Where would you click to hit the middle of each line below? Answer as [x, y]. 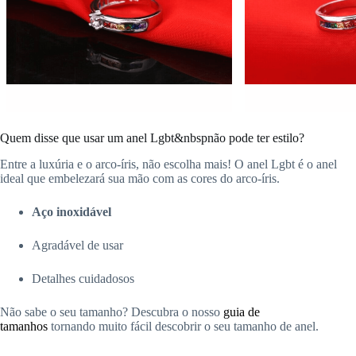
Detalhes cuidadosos [83, 278]
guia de [242, 311]
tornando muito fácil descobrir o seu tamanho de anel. [183, 326]
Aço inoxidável [72, 211]
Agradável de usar [77, 245]
